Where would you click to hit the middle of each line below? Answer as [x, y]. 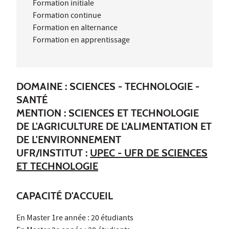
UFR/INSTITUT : [53, 153]
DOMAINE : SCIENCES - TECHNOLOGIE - [108, 86]
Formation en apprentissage [81, 41]
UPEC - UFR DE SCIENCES [149, 153]
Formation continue [67, 16]
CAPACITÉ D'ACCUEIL [65, 196]
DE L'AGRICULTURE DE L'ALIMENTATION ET [114, 126]
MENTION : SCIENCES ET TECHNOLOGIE [108, 113]
